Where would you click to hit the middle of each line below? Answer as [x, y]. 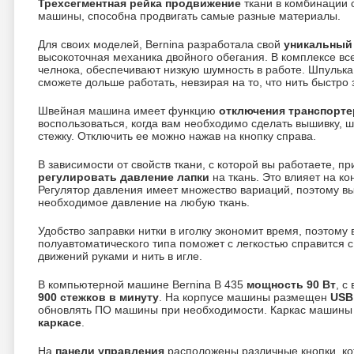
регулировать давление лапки [124, 177]
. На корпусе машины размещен [245, 297]
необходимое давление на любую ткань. [144, 202]
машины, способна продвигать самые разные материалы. [189, 16]
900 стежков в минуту [98, 297]
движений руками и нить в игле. [120, 256]
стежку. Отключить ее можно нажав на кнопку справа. [177, 136]
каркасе [60, 322]
